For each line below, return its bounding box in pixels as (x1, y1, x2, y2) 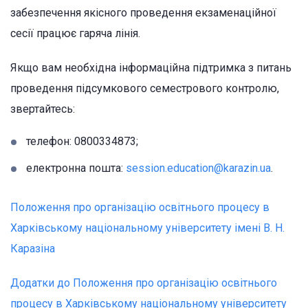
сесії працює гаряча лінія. (10, 26, 140, 40)
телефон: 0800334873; (26, 134, 138, 148)
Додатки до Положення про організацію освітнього (10, 276, 277, 289)
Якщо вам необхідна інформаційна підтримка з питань (10, 60, 291, 74)
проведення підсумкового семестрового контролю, (10, 81, 279, 95)
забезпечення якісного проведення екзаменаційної (10, 5, 276, 19)
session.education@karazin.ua (126, 161, 271, 175)
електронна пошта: (26, 161, 126, 175)
